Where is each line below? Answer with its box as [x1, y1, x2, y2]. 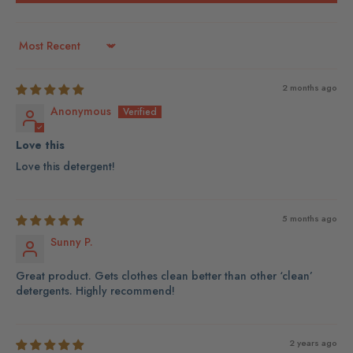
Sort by [15, 43, 51, 60]
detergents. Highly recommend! [16, 282, 175, 299]
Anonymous [50, 102, 111, 119]
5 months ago [282, 211, 337, 225]
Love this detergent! [16, 158, 115, 174]
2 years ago [289, 336, 337, 349]
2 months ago [282, 80, 337, 94]
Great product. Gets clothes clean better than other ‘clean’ [16, 267, 313, 284]
